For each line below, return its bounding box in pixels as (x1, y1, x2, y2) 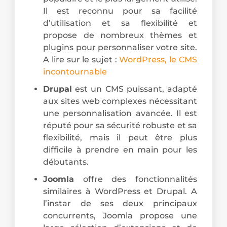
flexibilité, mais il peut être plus (43, 132, 197, 142)
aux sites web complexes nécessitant (43, 96, 197, 106)
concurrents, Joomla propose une (43, 210, 197, 220)
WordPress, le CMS (119, 54, 197, 64)
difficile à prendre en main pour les (43, 144, 197, 155)
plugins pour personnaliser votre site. (43, 42, 197, 52)
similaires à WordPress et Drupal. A (43, 186, 197, 196)
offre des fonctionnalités (74, 174, 197, 184)
